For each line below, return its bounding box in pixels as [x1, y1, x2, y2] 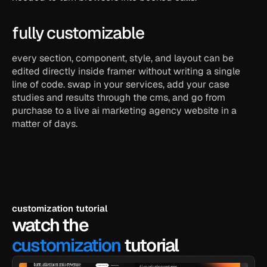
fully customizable [12, 22, 144, 44]
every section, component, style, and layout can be [12, 52, 234, 64]
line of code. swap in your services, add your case [12, 78, 229, 91]
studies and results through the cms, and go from [12, 91, 225, 104]
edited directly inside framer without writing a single [12, 65, 240, 77]
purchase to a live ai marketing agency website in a [12, 104, 237, 117]
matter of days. [12, 117, 77, 130]
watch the [12, 213, 88, 237]
